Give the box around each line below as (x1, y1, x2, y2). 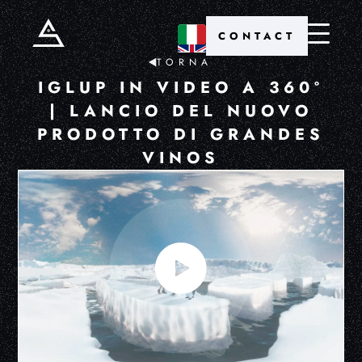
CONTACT (218, 28, 296, 44)
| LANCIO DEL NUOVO (48, 99, 313, 123)
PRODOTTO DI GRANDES (36, 123, 325, 146)
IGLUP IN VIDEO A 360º (37, 76, 324, 99)
